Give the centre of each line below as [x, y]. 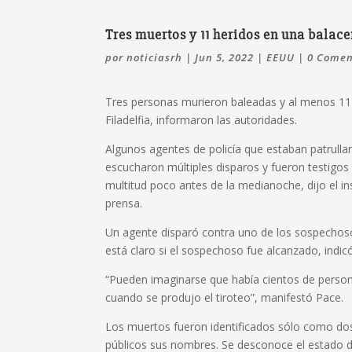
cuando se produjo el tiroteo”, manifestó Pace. [225, 297]
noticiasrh [155, 57]
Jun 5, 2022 [225, 57]
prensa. [124, 203]
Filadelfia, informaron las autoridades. [202, 119]
